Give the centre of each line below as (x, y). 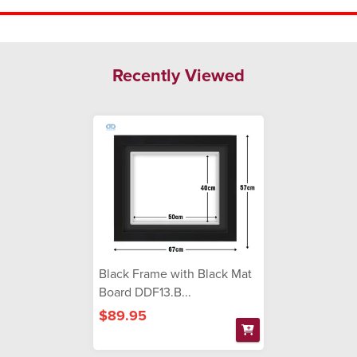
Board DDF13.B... (145, 291)
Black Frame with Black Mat (175, 273)
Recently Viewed (178, 75)
